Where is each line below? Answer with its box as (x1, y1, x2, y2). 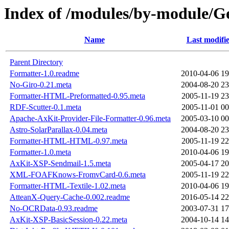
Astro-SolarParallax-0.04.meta (10, 125, 107, 134)
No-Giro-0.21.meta (10, 80, 72, 89)
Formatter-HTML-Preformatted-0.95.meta (10, 91, 145, 101)
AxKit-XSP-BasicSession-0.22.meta (10, 215, 127, 224)
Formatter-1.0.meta (10, 148, 71, 157)
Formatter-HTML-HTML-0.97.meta (10, 136, 127, 146)
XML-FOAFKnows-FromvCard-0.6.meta (10, 170, 146, 179)
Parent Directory (10, 58, 63, 67)
